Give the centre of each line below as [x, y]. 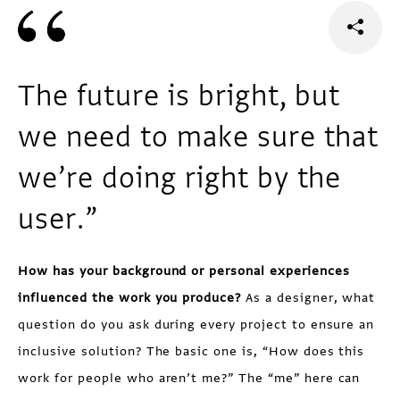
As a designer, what [308, 298]
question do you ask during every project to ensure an [196, 325]
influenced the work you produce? [130, 298]
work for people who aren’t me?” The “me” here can [189, 378]
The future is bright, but [179, 96]
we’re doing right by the [180, 178]
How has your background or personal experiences [184, 271]
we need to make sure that [199, 137]
